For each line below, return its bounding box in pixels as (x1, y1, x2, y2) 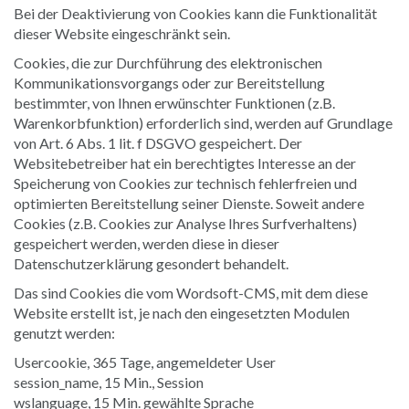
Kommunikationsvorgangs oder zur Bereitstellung (14, 73, 325, 91)
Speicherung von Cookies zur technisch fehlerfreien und (14, 173, 357, 192)
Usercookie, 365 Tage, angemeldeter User (14, 352, 276, 371)
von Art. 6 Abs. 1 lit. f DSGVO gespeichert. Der (14, 133, 302, 152)
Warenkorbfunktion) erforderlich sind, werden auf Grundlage (14, 113, 393, 131)
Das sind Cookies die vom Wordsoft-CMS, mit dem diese (14, 283, 368, 301)
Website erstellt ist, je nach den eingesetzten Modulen (14, 303, 350, 321)
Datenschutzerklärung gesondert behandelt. (14, 254, 288, 272)
